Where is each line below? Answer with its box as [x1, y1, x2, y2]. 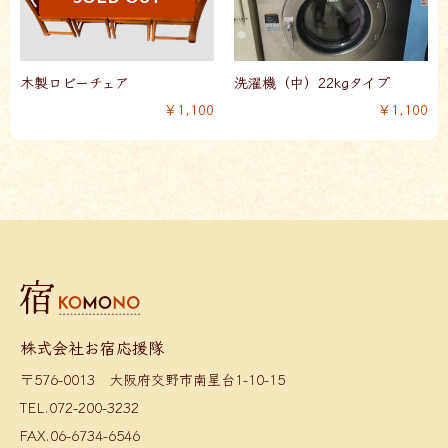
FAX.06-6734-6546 [20, 424, 140, 445]
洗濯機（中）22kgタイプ [234, 72, 390, 93]
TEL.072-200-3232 [20, 396, 139, 417]
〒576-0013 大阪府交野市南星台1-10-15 [20, 368, 285, 389]
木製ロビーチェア [20, 72, 129, 93]
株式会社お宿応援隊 [20, 334, 164, 359]
